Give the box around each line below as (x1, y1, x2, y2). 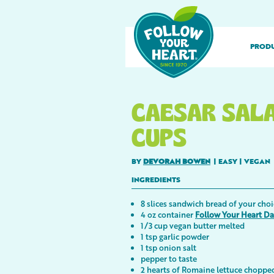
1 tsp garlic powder (141, 231, 209, 242)
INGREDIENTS (131, 177, 180, 184)
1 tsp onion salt (141, 242, 196, 253)
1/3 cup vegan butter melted (141, 220, 245, 231)
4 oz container (141, 209, 195, 220)
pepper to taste (141, 253, 197, 264)
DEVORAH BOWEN (143, 158, 210, 166)
